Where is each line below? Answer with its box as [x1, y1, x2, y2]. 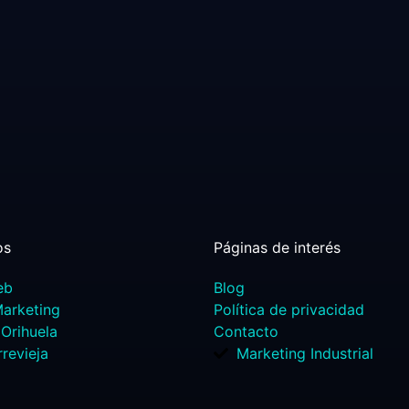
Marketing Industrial [236, 344, 373, 363]
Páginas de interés [214, 238, 341, 257]
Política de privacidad [214, 300, 364, 320]
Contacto [214, 322, 278, 341]
